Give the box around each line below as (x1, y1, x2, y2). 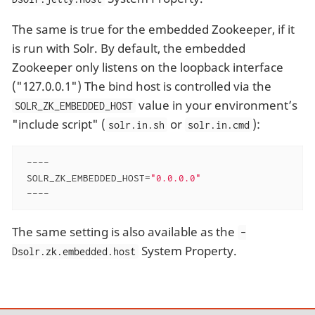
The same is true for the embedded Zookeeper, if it (12, 21, 295, 38)
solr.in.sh (108, 119, 165, 131)
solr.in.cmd (188, 119, 250, 131)
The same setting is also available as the (12, 223, 238, 240)
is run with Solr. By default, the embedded (12, 40, 245, 57)
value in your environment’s (136, 97, 298, 114)
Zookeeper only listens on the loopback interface (12, 59, 283, 76)
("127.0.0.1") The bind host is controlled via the (12, 78, 271, 95)
